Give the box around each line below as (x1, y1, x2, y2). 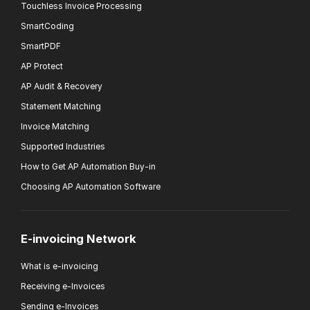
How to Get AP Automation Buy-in (21, 161, 156, 172)
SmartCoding (21, 20, 74, 31)
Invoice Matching (21, 120, 89, 131)
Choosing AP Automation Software (21, 181, 161, 192)
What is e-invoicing (21, 261, 98, 272)
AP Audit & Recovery (21, 80, 102, 91)
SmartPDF (21, 40, 61, 51)
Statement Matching (21, 100, 101, 111)
